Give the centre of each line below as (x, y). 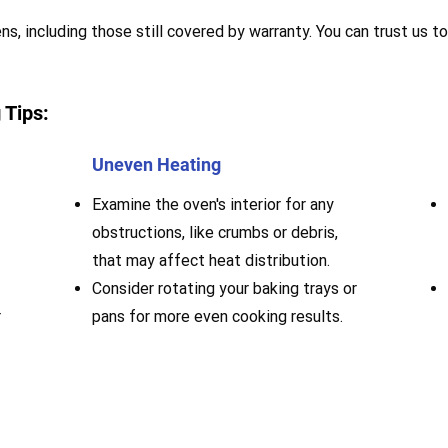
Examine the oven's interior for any (213, 204)
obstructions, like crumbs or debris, (215, 232)
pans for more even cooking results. (217, 316)
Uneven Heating (156, 164)
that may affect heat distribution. (211, 260)
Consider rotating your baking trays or (224, 288)
